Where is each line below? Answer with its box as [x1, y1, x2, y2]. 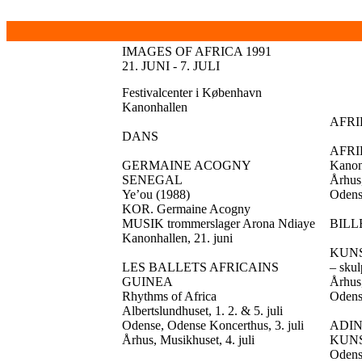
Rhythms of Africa [122, 289, 217, 303]
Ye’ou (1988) [122, 187, 190, 201]
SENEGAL [122, 173, 183, 187]
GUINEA [122, 275, 173, 288]
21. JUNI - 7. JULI [122, 59, 220, 73]
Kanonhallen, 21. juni [122, 231, 233, 245]
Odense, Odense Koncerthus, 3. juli [122, 318, 304, 332]
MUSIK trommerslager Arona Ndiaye [122, 217, 315, 230]
